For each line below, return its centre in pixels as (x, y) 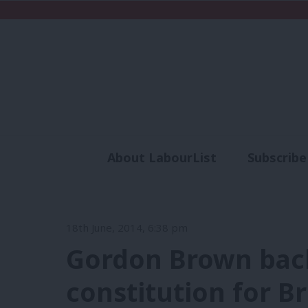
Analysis (197, 183)
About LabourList (162, 158)
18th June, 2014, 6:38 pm (127, 227)
